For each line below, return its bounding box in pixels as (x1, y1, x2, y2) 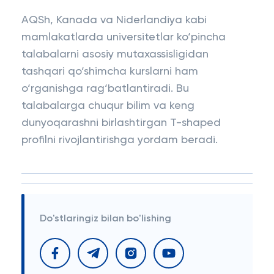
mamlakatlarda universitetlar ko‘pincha (21, 32, 226, 43)
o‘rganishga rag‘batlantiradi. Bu (21, 83, 189, 94)
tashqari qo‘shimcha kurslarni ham (21, 66, 198, 77)
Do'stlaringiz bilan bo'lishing (40, 214, 171, 224)
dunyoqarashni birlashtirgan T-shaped (21, 117, 221, 128)
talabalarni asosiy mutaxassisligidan (21, 49, 209, 60)
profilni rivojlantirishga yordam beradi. (21, 135, 218, 146)
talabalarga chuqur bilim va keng (21, 100, 194, 111)
